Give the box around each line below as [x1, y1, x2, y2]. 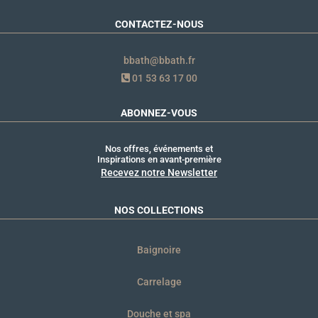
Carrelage [136, 275, 182, 287]
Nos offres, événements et [105, 143, 213, 154]
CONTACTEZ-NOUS [114, 18, 204, 30]
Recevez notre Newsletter [101, 166, 217, 178]
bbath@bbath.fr [123, 54, 195, 66]
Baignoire [137, 243, 181, 256]
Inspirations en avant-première [97, 153, 221, 165]
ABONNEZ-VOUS [121, 106, 197, 119]
